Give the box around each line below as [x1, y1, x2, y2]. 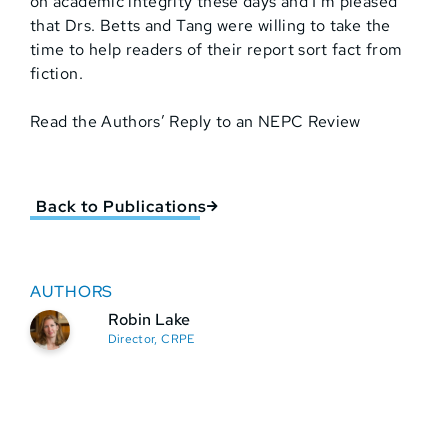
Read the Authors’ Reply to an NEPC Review [30, 111, 361, 133]
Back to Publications [36, 196, 207, 218]
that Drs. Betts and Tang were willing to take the [30, 15, 391, 37]
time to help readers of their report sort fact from [30, 39, 403, 61]
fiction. [30, 63, 83, 85]
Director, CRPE [107, 331, 195, 348]
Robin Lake [107, 309, 190, 331]
